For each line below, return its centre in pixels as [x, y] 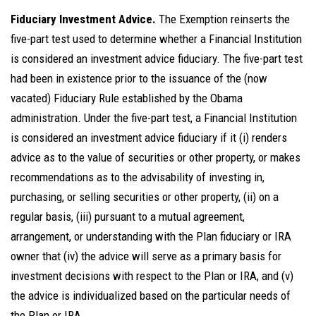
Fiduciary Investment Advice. [83, 19]
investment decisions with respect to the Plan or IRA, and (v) [152, 276]
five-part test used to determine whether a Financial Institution [156, 39]
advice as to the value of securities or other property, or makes [156, 157]
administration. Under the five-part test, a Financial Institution [154, 118]
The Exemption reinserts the [224, 19]
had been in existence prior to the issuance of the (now [139, 78]
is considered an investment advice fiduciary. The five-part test [157, 59]
